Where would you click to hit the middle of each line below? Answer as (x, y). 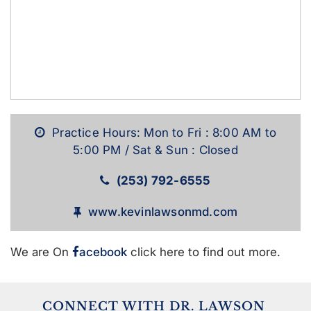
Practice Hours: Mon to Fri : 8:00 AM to (164, 132)
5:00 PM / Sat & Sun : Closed (155, 150)
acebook (103, 252)
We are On (40, 252)
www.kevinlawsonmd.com (163, 211)
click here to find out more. (204, 252)
